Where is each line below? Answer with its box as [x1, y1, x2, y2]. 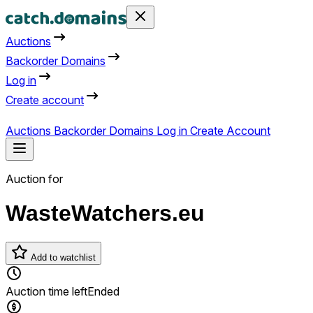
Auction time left [6, 284, 87, 298]
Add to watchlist [28, 252, 96, 263]
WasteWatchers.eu [6, 201, 205, 226]
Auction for [6, 172, 63, 186]
